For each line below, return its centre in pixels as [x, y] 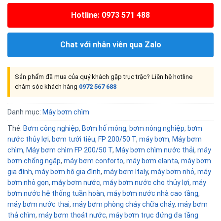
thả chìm [21, 215]
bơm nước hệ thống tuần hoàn [56, 194]
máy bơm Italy [126, 172]
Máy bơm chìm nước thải [155, 150]
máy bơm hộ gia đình [68, 172]
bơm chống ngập [34, 161]
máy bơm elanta [152, 161]
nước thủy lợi [28, 139]
